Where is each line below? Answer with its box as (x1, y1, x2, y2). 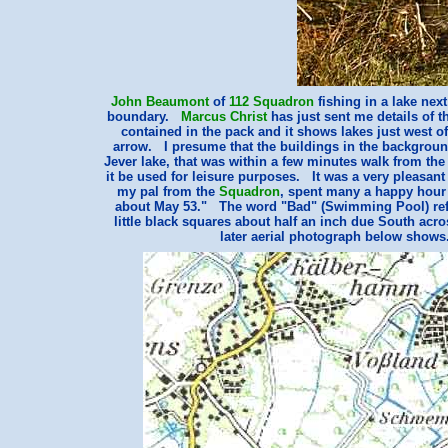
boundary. (106, 109, 181, 124)
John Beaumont (110, 94, 209, 109)
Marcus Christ (180, 109, 267, 124)
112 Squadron (228, 94, 314, 109)
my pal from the (117, 184, 219, 199)
